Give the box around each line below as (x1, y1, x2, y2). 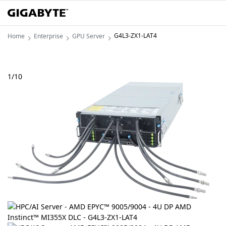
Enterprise (34, 31, 63, 40)
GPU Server (72, 31, 105, 40)
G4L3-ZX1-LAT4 (114, 31, 157, 40)
